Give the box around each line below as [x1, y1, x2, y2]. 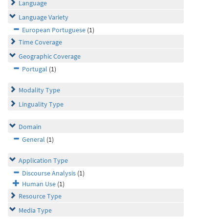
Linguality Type [19, 100, 64, 109]
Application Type [19, 156, 68, 165]
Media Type [19, 206, 52, 215]
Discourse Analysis [22, 169, 76, 177]
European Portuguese [22, 25, 86, 34]
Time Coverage [19, 38, 62, 46]
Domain [19, 122, 42, 131]
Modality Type [19, 86, 60, 94]
